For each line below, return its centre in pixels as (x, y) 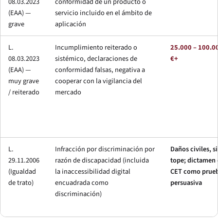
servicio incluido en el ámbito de (103, 13)
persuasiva (186, 182)
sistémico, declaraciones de (96, 58)
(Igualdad (22, 171)
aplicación (71, 24)
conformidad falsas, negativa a (100, 70)
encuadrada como (82, 182)
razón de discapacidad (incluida (102, 160)
